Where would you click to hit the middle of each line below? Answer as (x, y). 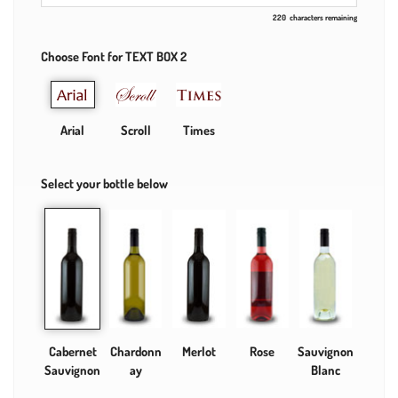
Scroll (135, 130)
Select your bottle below (104, 183)
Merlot (199, 351)
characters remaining (323, 17)
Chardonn (135, 351)
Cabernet (72, 351)
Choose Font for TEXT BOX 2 (114, 56)
